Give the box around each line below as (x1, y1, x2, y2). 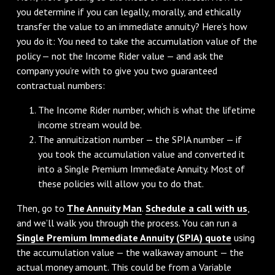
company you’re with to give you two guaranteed (16, 64, 217, 77)
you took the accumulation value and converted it (38, 147, 246, 160)
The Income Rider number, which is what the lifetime (38, 103, 256, 116)
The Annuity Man (66, 201, 142, 214)
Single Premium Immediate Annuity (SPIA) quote (16, 231, 231, 244)
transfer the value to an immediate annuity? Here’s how (16, 20, 247, 33)
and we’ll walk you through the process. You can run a (16, 216, 237, 229)
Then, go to (16, 201, 67, 214)
